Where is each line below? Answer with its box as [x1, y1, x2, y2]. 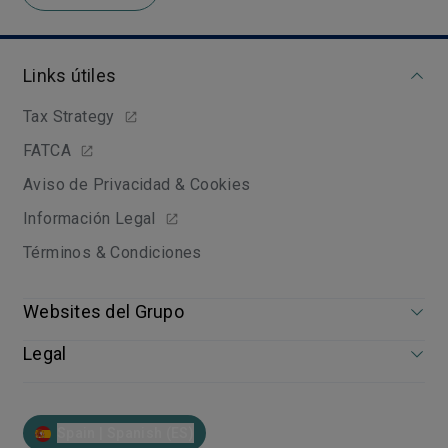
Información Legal [23, 209, 156, 228]
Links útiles [23, 65, 117, 86]
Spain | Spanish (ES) [57, 425, 194, 441]
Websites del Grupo [23, 301, 184, 322]
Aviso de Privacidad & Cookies [23, 175, 251, 194]
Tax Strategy [23, 107, 115, 126]
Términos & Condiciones [23, 243, 202, 262]
